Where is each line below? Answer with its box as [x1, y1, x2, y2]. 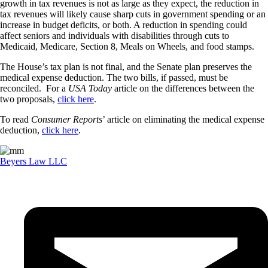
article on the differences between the [114, 83, 254, 94]
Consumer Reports [31, 114, 102, 125]
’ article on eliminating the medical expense [102, 114, 264, 125]
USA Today [68, 83, 114, 94]
